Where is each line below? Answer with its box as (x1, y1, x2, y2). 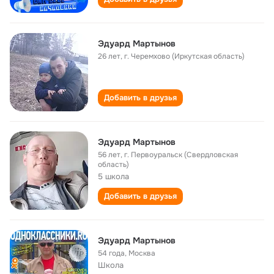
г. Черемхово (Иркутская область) (124, 51, 245, 61)
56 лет (98, 150, 120, 160)
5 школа (98, 171, 129, 182)
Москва (128, 248, 155, 258)
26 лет (98, 51, 120, 61)
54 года (98, 248, 125, 258)
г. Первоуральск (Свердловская (124, 150, 238, 160)
